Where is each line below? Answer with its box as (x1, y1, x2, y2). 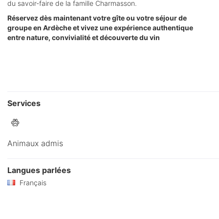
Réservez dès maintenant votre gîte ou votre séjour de (7, 14, 187, 22)
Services (7, 98, 41, 109)
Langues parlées (7, 165, 71, 175)
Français (18, 178, 46, 187)
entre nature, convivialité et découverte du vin (7, 33, 160, 42)
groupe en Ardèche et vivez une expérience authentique (7, 23, 193, 32)
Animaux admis (7, 138, 63, 149)
